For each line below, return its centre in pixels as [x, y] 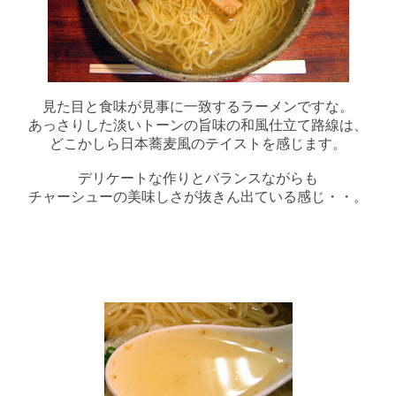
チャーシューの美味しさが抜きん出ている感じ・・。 [198, 197]
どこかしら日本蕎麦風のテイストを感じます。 [198, 144]
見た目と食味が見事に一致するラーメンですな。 [198, 107]
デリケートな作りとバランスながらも [198, 179]
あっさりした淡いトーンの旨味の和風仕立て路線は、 [198, 126]
